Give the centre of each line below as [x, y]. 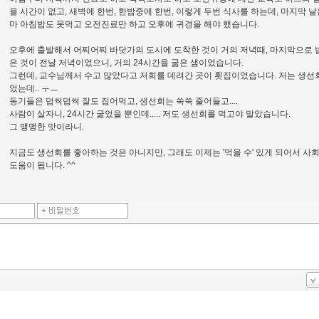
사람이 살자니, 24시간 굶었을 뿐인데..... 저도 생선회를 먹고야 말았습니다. [150, 114]
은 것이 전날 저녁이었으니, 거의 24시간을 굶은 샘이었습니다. [126, 63]
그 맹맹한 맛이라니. [47, 127]
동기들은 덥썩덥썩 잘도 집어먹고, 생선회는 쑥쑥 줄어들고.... [124, 101]
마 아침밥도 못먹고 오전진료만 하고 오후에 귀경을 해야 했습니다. [134, 25]
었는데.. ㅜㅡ [34, 89]
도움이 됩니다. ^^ [42, 166]
